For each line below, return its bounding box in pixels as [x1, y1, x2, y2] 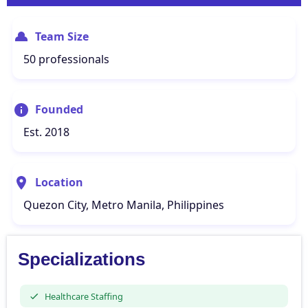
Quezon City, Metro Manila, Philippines [23, 197, 224, 212]
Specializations [18, 249, 145, 269]
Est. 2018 [23, 124, 69, 140]
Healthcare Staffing [44, 289, 123, 302]
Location [35, 175, 83, 190]
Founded [35, 102, 83, 117]
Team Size [35, 29, 89, 44]
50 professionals [23, 52, 109, 67]
